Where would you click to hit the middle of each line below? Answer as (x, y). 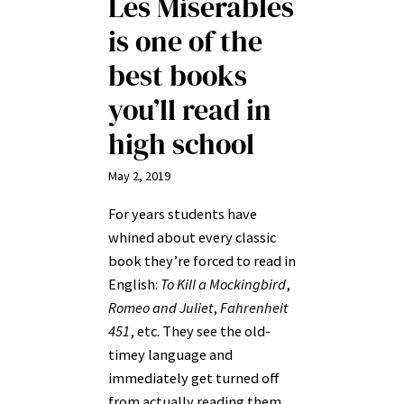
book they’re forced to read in (202, 260)
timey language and (170, 354)
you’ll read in (190, 110)
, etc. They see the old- (200, 331)
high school (181, 145)
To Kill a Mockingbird (223, 284)
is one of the (185, 42)
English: (134, 284)
